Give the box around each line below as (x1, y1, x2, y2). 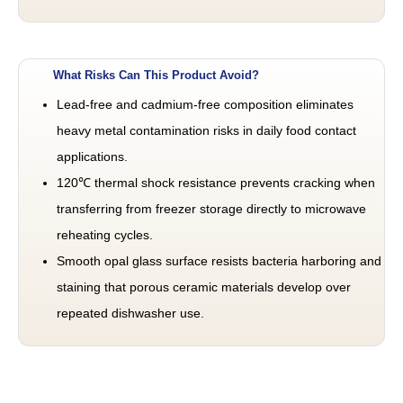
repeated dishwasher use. (57, 306, 204, 320)
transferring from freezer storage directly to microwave (57, 201, 366, 216)
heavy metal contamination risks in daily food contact (57, 123, 356, 138)
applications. (57, 149, 128, 164)
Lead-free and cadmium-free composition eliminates (57, 97, 354, 112)
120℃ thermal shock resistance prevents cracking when (57, 175, 375, 190)
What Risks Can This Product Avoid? (53, 68, 259, 82)
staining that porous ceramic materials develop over (57, 280, 351, 294)
